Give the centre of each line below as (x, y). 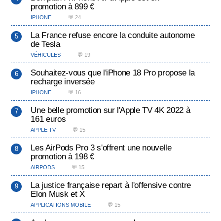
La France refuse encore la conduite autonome (113, 35)
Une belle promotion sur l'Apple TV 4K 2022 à (110, 110)
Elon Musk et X (58, 194)
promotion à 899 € (62, 7)
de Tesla (45, 44)
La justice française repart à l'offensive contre (111, 185)
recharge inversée (63, 82)
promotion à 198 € (62, 157)
